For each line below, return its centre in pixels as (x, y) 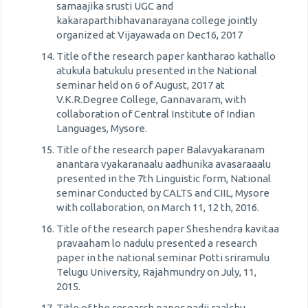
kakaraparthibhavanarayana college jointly (157, 20)
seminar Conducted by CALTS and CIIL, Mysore (163, 193)
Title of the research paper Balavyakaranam (161, 150)
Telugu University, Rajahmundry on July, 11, (156, 272)
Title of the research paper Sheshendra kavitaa (168, 229)
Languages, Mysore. (102, 128)
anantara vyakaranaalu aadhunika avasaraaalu (164, 164)
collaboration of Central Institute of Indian (156, 114)
